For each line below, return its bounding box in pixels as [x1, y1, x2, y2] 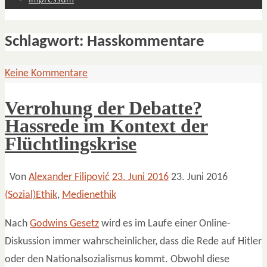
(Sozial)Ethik [5, 189, 57, 201]
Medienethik [62, 189, 116, 201]
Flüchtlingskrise [5, 132, 136, 154]
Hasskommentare [87, 34, 204, 51]
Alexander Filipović [29, 171, 110, 183]
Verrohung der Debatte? [5, 97, 202, 119]
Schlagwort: [5, 34, 87, 51]
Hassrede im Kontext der [5, 114, 208, 136]
